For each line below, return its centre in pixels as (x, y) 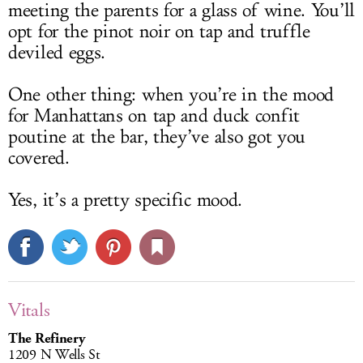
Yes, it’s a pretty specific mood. (126, 201)
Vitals (29, 311)
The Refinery (47, 339)
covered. (39, 158)
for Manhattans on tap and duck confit (154, 116)
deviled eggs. (57, 53)
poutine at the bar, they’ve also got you (157, 137)
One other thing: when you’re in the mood (171, 95)
